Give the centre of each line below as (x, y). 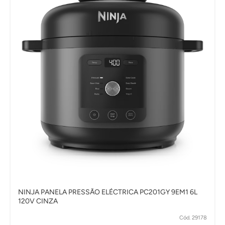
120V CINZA (38, 201)
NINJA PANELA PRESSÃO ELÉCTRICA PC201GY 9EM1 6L (108, 192)
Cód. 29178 (193, 217)
